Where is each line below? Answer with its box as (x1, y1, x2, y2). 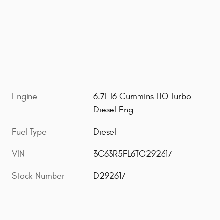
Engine (12, 91, 37, 102)
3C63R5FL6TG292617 (93, 148, 173, 159)
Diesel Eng (93, 104, 134, 115)
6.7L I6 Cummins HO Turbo (93, 91, 192, 102)
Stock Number (12, 170, 65, 181)
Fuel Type (12, 126, 47, 137)
